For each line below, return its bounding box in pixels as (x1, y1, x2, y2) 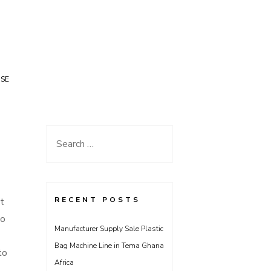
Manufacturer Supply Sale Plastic (54, 224, 163, 233)
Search (54, 135, 83, 148)
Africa (54, 258, 74, 267)
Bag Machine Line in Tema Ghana (54, 241, 164, 250)
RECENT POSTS (54, 195, 140, 204)
